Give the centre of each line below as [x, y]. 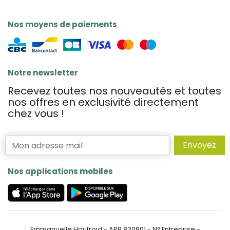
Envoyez [199, 145]
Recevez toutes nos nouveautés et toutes [114, 91]
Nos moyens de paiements [62, 24]
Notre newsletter [43, 73]
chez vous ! [36, 113]
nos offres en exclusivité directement [103, 102]
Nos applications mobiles [60, 171]
